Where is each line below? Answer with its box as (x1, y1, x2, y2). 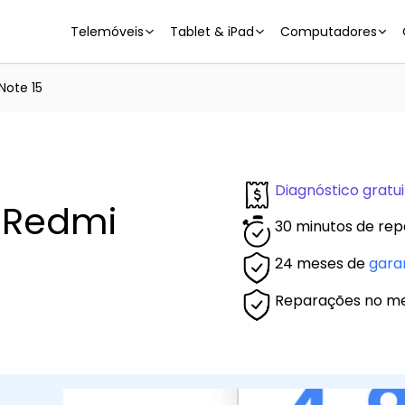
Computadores (279, 23, 377, 42)
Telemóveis (71, 23, 145, 42)
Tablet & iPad (169, 23, 254, 42)
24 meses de (275, 252, 369, 274)
